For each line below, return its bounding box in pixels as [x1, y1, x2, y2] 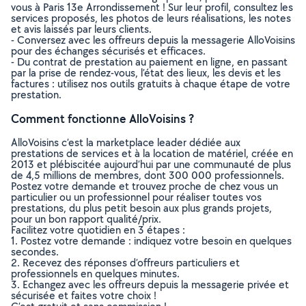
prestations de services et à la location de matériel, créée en [11, 146, 293, 161]
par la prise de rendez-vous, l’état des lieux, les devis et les [11, 66, 281, 80]
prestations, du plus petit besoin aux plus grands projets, [11, 201, 272, 215]
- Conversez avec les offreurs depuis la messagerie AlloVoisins [11, 33, 295, 47]
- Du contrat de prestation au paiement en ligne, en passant [11, 55, 288, 69]
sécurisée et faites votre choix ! [11, 288, 156, 303]
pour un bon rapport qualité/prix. [11, 212, 161, 226]
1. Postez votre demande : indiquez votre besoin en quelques [11, 234, 292, 248]
